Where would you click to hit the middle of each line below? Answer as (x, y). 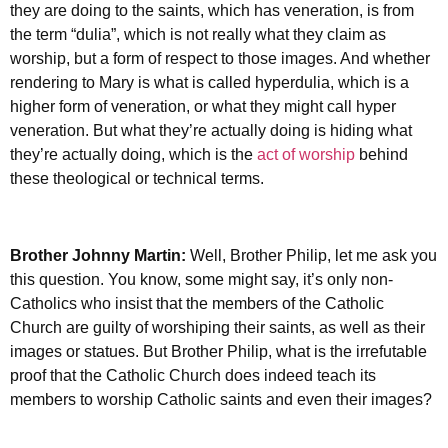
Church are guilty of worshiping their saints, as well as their (217, 328)
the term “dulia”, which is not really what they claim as (198, 35)
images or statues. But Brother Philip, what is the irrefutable (218, 352)
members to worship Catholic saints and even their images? (221, 400)
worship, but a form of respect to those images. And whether (220, 59)
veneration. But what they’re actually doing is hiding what (211, 131)
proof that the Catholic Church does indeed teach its (193, 376)
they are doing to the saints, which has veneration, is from (212, 11)
